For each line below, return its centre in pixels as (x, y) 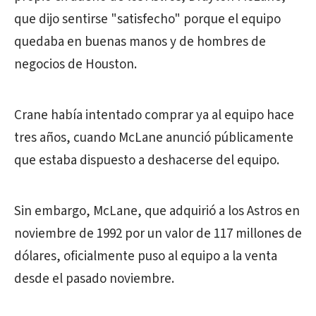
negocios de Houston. (75, 65)
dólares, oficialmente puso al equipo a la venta (146, 256)
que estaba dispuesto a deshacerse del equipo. (147, 160)
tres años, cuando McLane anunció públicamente (154, 138)
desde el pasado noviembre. (94, 279)
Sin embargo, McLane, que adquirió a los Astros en (157, 211)
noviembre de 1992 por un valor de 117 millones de (158, 234)
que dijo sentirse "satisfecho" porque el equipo (147, 19)
